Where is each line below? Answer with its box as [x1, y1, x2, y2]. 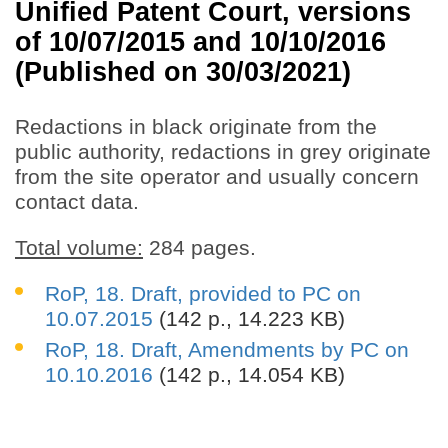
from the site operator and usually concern [15, 165, 419, 189]
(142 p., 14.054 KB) [153, 363, 345, 387]
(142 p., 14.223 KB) [153, 307, 345, 331]
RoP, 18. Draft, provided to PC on [45, 282, 361, 306]
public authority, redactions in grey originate [15, 140, 431, 164]
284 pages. [143, 236, 256, 260]
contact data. [15, 190, 139, 214]
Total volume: [15, 236, 143, 260]
